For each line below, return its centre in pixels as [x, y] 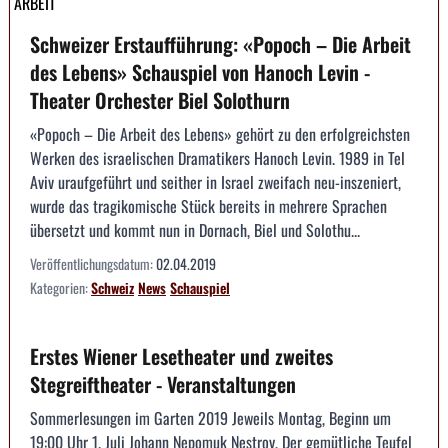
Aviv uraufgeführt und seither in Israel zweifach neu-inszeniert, [215, 182]
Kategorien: [60, 288]
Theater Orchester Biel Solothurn [160, 100]
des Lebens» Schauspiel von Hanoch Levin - [200, 72]
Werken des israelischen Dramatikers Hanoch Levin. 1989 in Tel [217, 158]
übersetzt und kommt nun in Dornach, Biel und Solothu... [195, 230]
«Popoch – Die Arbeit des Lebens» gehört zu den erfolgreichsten [220, 134]
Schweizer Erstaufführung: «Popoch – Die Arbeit [220, 44]
